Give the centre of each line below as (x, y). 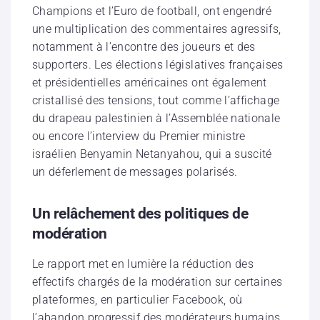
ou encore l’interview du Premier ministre (139, 136)
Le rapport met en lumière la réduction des (143, 264)
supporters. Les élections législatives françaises (158, 65)
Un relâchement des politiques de (140, 214)
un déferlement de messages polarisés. (135, 172)
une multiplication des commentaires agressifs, (157, 29)
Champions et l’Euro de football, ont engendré (152, 11)
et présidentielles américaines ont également (150, 83)
